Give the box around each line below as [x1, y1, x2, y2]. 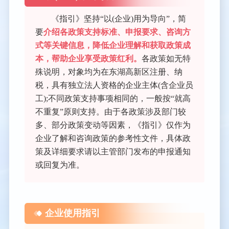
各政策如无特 [141, 54, 191, 63]
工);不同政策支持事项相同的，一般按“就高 [35, 94, 191, 103]
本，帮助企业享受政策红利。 [35, 54, 142, 63]
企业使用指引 [45, 208, 101, 219]
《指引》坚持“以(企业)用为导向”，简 [51, 14, 186, 24]
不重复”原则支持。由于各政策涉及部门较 [35, 107, 186, 117]
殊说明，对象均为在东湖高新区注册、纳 [35, 67, 182, 77]
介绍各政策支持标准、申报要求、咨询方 [43, 28, 191, 37]
